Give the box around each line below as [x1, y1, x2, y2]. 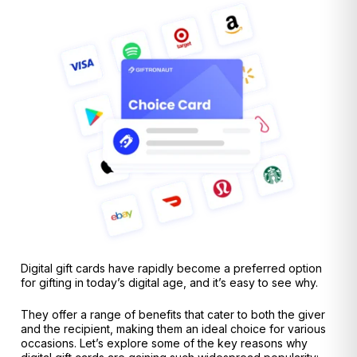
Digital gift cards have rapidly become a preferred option [21, 261, 322, 275]
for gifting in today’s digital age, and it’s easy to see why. [21, 275, 318, 289]
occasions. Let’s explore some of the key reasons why [21, 336, 308, 351]
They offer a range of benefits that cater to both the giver [21, 308, 325, 322]
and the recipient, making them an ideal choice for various [21, 322, 326, 336]
